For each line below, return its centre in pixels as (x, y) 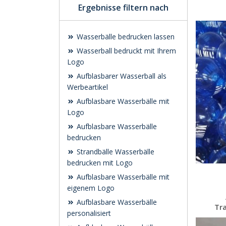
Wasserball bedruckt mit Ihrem (125, 51)
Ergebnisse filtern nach (123, 8)
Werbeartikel (88, 87)
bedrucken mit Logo (100, 163)
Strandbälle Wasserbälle (115, 152)
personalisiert (89, 213)
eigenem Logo (91, 188)
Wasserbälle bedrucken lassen (125, 37)
